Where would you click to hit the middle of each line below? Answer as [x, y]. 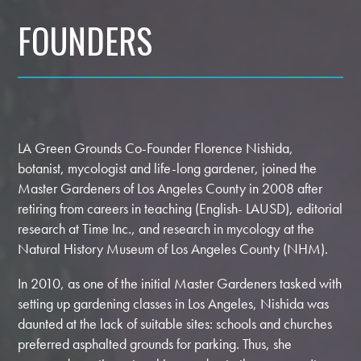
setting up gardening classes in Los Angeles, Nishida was [174, 304]
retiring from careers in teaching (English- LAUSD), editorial [180, 209]
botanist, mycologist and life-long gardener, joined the [168, 168]
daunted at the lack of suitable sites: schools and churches [175, 324]
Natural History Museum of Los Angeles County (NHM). [173, 249]
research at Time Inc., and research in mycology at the [166, 229]
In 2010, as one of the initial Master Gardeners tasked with [180, 284]
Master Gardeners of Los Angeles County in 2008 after [170, 189]
